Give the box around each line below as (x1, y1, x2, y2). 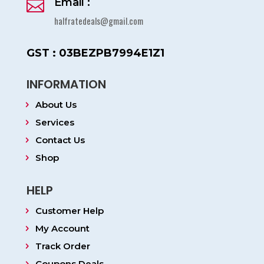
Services (35, 117, 74, 128)
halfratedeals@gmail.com (54, 14, 143, 28)
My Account (35, 223, 90, 235)
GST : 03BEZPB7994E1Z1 (26, 47, 164, 60)
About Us (35, 99, 77, 111)
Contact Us (35, 134, 85, 146)
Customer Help (35, 205, 104, 217)
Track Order (35, 240, 90, 252)
